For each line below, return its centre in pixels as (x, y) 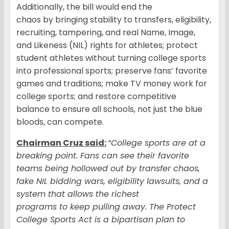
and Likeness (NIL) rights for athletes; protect (107, 45)
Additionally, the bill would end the (84, 7)
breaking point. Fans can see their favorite (103, 156)
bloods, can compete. (61, 122)
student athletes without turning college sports (111, 58)
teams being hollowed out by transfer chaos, (108, 169)
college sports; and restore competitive (96, 97)
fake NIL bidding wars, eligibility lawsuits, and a (112, 181)
